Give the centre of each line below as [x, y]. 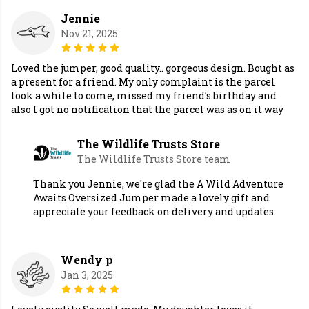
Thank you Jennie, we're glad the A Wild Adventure [158, 184]
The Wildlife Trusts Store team [154, 159]
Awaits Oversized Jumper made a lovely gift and [151, 198]
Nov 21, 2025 [89, 34]
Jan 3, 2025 [87, 275]
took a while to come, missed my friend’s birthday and [144, 96]
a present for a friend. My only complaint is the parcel [143, 82]
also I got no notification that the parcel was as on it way [147, 110]
